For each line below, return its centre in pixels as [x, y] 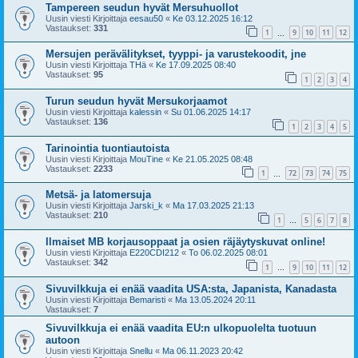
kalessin [145, 112]
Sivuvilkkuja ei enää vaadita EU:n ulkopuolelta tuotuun [181, 328]
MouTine [146, 159]
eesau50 [146, 18]
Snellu [141, 350]
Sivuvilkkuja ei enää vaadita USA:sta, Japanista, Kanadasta [191, 288]
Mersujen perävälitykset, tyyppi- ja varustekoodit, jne [176, 54]
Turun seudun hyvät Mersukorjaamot [136, 101]
